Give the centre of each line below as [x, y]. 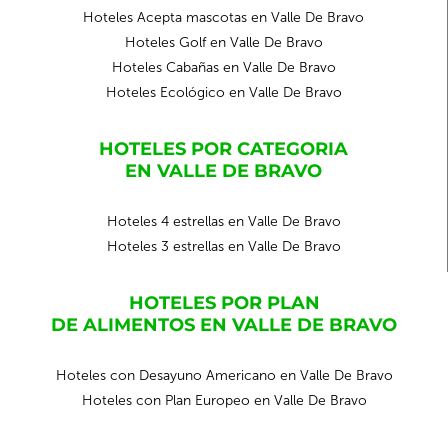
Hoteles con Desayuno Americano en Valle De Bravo [224, 375]
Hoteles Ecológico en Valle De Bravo [223, 92]
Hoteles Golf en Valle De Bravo [223, 42]
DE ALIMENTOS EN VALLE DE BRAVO [224, 325]
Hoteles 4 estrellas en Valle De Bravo [223, 221]
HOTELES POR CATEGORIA [223, 149]
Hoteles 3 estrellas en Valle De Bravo [223, 246]
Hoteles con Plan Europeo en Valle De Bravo [224, 400]
